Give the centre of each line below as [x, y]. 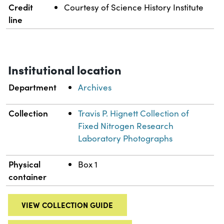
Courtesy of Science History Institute [134, 7]
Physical [25, 164]
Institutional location [65, 69]
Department [33, 87]
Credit [21, 7]
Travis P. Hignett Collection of [134, 113]
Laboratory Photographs [125, 138]
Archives [95, 87]
